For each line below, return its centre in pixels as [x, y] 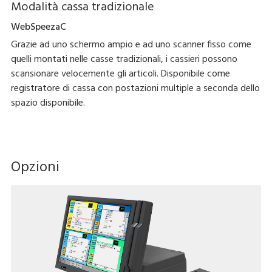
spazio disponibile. [48, 104]
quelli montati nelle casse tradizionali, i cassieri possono [124, 60]
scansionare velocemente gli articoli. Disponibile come [120, 74]
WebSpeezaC [38, 28]
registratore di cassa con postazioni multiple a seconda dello [135, 89]
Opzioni [35, 168]
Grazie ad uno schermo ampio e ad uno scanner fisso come [131, 45]
